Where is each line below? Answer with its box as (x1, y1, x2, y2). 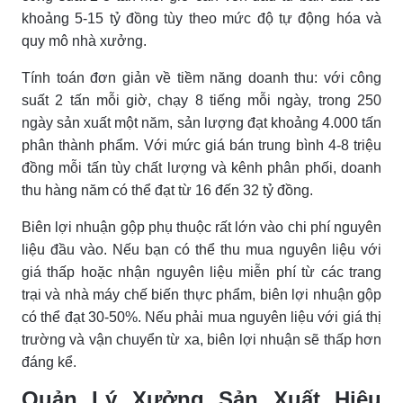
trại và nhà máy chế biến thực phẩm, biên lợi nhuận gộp (22, 286, 381, 302)
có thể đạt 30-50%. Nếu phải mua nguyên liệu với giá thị (22, 309, 381, 325)
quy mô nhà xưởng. (22, 32, 147, 49)
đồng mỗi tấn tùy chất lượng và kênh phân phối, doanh (22, 159, 381, 175)
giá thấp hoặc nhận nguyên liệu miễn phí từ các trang (22, 264, 381, 280)
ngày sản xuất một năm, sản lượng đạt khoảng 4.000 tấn (22, 114, 381, 130)
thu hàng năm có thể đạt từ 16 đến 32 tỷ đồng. (22, 182, 313, 198)
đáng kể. (22, 354, 76, 370)
